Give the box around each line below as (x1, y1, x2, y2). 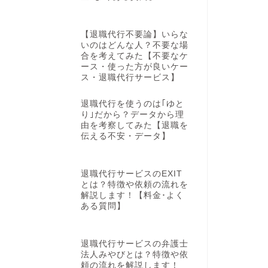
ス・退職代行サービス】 (80, 72, 179, 82)
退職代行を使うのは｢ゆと (80, 99, 184, 109)
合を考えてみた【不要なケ (80, 51, 188, 60)
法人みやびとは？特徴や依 (80, 249, 188, 259)
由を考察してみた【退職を (80, 121, 188, 130)
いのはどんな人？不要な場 (80, 40, 188, 50)
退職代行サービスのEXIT (80, 169, 182, 179)
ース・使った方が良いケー (80, 62, 188, 71)
